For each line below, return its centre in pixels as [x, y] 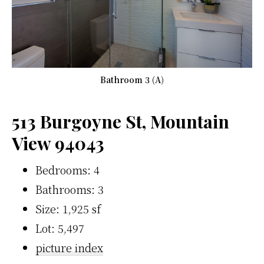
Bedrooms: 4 [67, 169]
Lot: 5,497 [60, 228]
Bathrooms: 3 [70, 189]
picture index [69, 247]
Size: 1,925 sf [68, 208]
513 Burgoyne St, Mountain [121, 121]
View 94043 [58, 143]
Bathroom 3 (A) [132, 79]
